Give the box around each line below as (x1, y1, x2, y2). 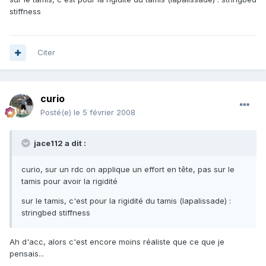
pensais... (9, 249, 44, 259)
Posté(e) (40, 107, 74, 118)
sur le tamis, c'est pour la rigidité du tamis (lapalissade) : (21, 196, 231, 206)
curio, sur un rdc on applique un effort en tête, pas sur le (21, 164, 235, 175)
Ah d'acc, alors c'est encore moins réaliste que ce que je (9, 237, 224, 247)
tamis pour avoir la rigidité (21, 176, 118, 186)
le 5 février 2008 (74, 107, 135, 118)
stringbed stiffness (21, 208, 90, 218)
